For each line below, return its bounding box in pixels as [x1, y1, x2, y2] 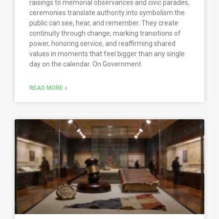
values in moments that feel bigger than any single [29, 50, 185, 58]
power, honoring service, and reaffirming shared [29, 40, 175, 48]
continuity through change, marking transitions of [29, 29, 181, 38]
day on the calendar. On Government [29, 60, 141, 68]
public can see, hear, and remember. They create [29, 19, 178, 27]
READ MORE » [29, 85, 67, 92]
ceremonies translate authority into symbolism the [29, 9, 185, 17]
